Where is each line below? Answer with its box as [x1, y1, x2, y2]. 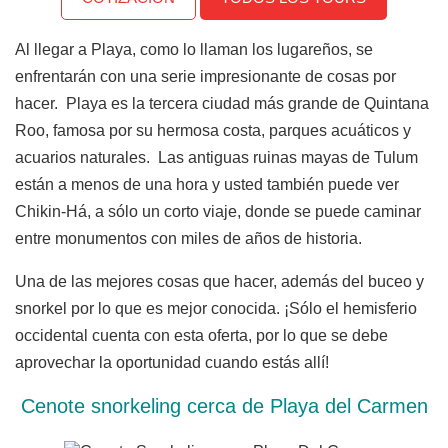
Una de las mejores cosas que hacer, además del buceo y [15, 273, 424, 291]
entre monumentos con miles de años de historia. [15, 230, 362, 248]
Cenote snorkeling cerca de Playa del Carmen [20, 395, 428, 418]
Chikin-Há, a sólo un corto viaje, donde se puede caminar [15, 203, 421, 221]
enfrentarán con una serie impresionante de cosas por [15, 68, 396, 86]
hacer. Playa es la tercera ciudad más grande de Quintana [15, 95, 429, 113]
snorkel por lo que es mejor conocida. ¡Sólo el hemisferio [15, 300, 417, 318]
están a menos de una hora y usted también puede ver [15, 176, 399, 194]
